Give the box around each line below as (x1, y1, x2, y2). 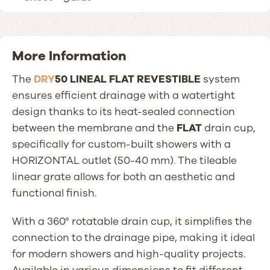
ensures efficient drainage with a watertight (12, 88, 235, 102)
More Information (12, 46, 127, 65)
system (201, 72, 240, 86)
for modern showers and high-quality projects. (12, 246, 245, 261)
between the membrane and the (12, 121, 177, 135)
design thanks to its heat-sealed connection (12, 104, 235, 119)
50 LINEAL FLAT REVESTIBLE (55, 72, 201, 86)
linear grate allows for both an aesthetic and (12, 169, 235, 184)
